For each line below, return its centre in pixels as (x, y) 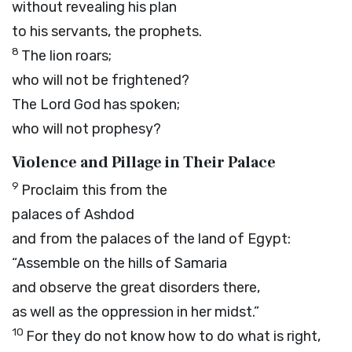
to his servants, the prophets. (107, 31)
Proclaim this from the (94, 190)
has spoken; (140, 104)
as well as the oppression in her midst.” (136, 312)
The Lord (43, 104)
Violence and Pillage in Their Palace (144, 163)
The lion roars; (66, 56)
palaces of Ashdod (73, 214)
